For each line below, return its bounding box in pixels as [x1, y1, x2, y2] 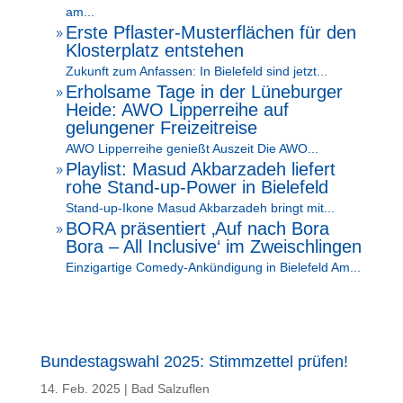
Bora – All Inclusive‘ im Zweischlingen [65, 237, 362, 256]
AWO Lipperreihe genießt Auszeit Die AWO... [65, 141, 318, 156]
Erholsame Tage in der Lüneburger [65, 82, 343, 102]
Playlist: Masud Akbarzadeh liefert [65, 159, 336, 179]
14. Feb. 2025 [40, 381, 121, 396]
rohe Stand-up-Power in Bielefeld [65, 177, 328, 197]
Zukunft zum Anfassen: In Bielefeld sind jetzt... [65, 64, 327, 78]
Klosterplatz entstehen [65, 40, 244, 60]
